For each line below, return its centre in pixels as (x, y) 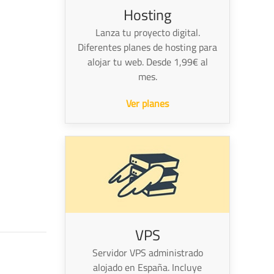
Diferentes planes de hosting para (147, 47)
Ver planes (147, 104)
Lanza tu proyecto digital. (147, 33)
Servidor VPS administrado (147, 253)
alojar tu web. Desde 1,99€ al (147, 62)
